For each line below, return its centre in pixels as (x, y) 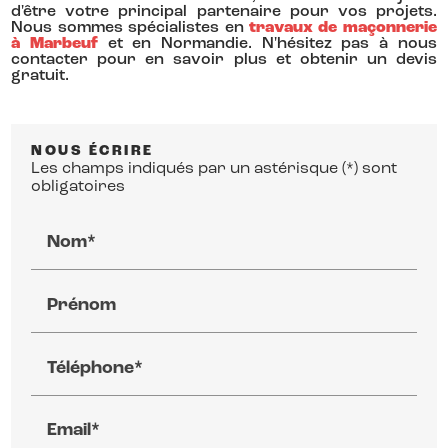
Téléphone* (95, 368)
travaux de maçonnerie (342, 27)
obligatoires (78, 186)
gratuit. (40, 75)
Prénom (82, 305)
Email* (74, 431)
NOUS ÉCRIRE (92, 151)
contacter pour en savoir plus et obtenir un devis (224, 59)
